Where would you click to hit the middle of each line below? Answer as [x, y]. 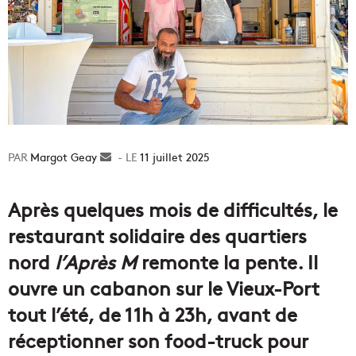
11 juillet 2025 [175, 157]
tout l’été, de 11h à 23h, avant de [153, 314]
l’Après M [96, 261]
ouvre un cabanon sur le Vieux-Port [164, 288]
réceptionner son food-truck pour [158, 340]
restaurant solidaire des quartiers [157, 235]
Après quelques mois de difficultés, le [173, 209]
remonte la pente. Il [227, 261]
